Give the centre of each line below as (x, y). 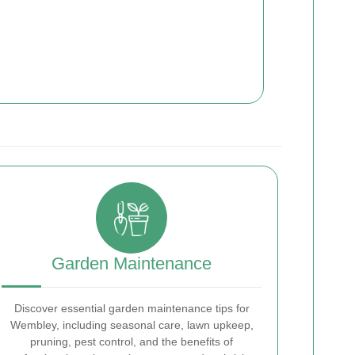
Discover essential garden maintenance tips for (132, 309)
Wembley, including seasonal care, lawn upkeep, (132, 325)
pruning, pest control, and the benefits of (132, 342)
